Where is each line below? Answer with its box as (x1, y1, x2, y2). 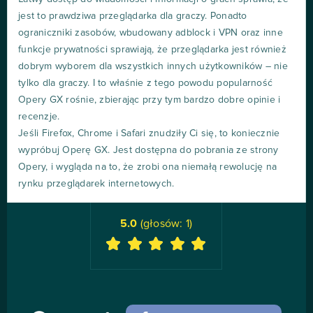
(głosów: (137, 218, 186, 230)
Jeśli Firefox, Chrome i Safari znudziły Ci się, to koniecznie (18, 129, 280, 139)
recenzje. (18, 112, 60, 122)
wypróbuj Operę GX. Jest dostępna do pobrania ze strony (18, 145, 279, 156)
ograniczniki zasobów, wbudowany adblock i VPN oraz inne (18, 28, 283, 38)
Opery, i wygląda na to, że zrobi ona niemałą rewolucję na (18, 162, 277, 173)
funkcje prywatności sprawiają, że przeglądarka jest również (18, 45, 286, 55)
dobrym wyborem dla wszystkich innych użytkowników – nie (18, 61, 288, 72)
